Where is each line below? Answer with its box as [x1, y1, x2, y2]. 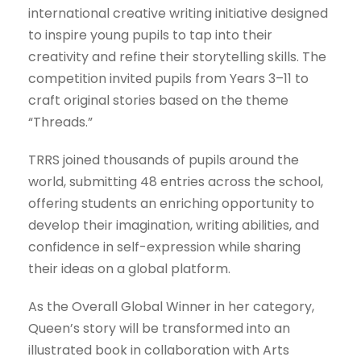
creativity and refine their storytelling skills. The [28, 48, 326, 66]
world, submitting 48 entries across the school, [28, 172, 323, 191]
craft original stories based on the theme [28, 91, 288, 110]
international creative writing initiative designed [28, 4, 328, 23]
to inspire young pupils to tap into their [28, 26, 272, 44]
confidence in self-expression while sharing [28, 238, 301, 256]
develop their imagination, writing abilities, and [28, 216, 319, 234]
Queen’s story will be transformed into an [28, 319, 290, 338]
